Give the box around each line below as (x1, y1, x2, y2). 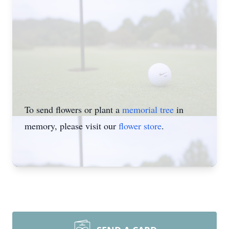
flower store (119, 120, 162, 132)
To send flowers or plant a (25, 103, 122, 116)
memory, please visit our (25, 120, 119, 132)
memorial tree (122, 103, 174, 116)
